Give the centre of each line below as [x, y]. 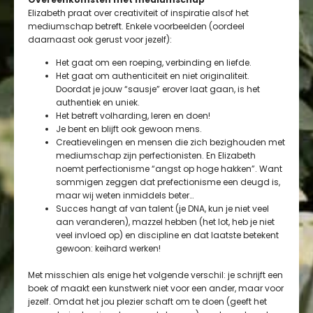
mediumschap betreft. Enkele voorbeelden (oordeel [136, 26]
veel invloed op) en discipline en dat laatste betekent [167, 235]
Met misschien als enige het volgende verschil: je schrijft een [155, 275]
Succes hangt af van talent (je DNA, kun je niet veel [162, 209]
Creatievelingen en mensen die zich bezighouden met [170, 143]
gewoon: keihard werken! [108, 249]
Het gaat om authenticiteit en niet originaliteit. [153, 76]
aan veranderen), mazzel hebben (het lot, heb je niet [165, 222]
